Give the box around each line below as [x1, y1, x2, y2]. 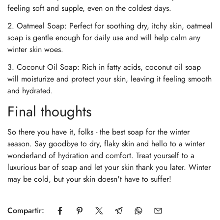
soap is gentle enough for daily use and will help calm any [7, 31, 200, 43]
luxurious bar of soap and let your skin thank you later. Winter [7, 161, 211, 173]
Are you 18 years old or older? [59, 200, 161, 212]
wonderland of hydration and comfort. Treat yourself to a [7, 149, 194, 161]
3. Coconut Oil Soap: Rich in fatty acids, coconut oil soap [7, 61, 201, 73]
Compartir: [7, 204, 44, 216]
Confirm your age [63, 177, 157, 195]
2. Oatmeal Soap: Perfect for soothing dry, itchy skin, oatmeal [7, 20, 213, 31]
